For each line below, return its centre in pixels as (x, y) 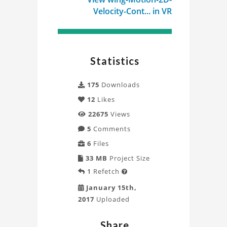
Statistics (115, 61)
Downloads (120, 85)
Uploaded (112, 199)
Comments (111, 129)
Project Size (129, 158)
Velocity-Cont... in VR (133, 11)
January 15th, (110, 187)
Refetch (106, 171)
